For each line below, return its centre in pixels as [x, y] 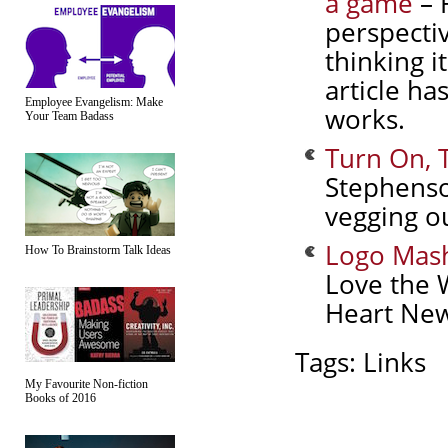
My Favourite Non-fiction [86, 384]
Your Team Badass [69, 116]
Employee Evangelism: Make [94, 102]
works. [365, 119]
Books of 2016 [60, 398]
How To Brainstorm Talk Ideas [98, 250]
